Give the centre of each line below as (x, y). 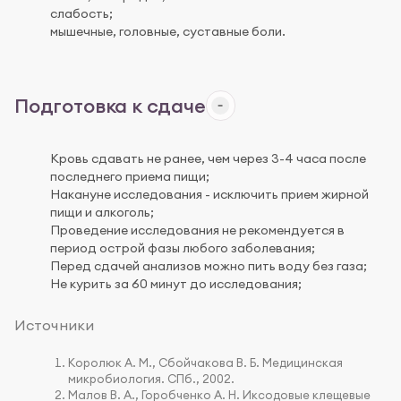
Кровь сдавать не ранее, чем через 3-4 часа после (208, 159)
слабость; (81, 13)
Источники (55, 325)
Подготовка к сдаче (110, 106)
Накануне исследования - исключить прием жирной (209, 195)
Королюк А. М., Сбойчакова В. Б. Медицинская (205, 362)
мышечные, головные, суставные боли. (168, 31)
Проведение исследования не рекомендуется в (197, 230)
